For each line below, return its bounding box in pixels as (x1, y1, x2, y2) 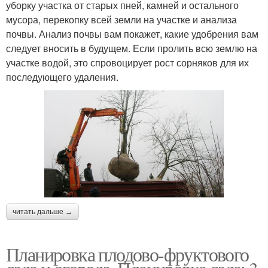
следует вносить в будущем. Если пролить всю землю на (6, 41, 257, 55)
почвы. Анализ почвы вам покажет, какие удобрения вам (6, 26, 258, 41)
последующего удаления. (6, 69, 118, 84)
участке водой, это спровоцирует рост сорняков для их (6, 55, 249, 69)
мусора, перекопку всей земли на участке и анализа (6, 12, 237, 26)
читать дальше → (13, 208, 72, 217)
